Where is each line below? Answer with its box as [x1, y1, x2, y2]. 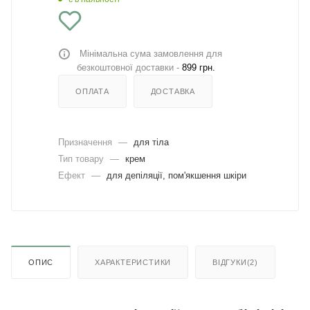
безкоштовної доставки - [77, 62, 179, 73]
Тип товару [58, 153, 107, 164]
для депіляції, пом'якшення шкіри [107, 170, 246, 181]
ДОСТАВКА [150, 86, 196, 95]
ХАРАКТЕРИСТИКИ [95, 257, 172, 266]
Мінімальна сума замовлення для [77, 48, 222, 59]
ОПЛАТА [75, 86, 109, 95]
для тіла [134, 136, 169, 147]
